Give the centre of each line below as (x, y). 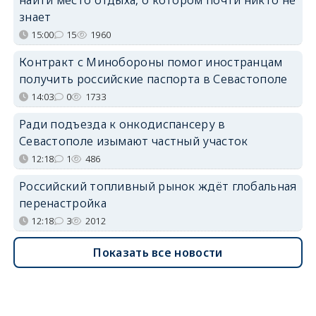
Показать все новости (158, 252)
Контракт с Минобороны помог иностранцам (151, 62)
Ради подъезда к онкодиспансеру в (122, 124)
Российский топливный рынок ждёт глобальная (158, 186)
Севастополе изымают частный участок (133, 141)
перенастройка (62, 203)
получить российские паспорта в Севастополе (153, 79)
